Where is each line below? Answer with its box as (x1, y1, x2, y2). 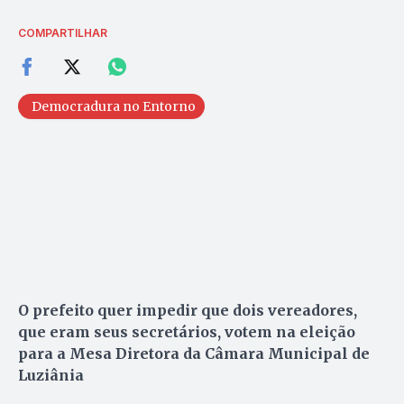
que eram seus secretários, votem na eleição (18, 322, 355, 341)
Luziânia (18, 365, 84, 384)
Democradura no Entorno (32, 97, 196, 115)
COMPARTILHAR (18, 25, 107, 40)
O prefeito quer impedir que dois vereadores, (18, 300, 357, 319)
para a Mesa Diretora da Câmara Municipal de (18, 344, 370, 363)
